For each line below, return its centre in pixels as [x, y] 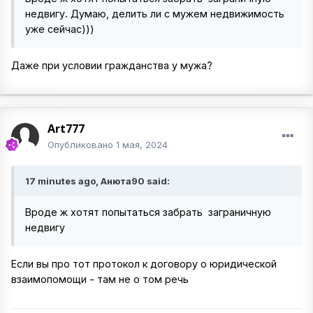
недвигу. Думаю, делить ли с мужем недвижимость [155, 14]
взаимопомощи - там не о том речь [100, 279]
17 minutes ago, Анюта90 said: [97, 181]
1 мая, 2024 [142, 145]
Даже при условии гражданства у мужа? [112, 66]
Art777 [66, 129]
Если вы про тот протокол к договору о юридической [144, 264]
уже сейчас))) [60, 29]
